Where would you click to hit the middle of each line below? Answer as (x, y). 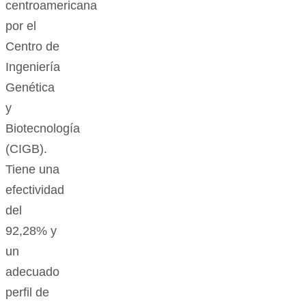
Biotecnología (43, 129)
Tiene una (32, 170)
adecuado (32, 272)
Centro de (32, 47)
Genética (30, 88)
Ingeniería (33, 67)
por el (21, 26)
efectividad (35, 190)
